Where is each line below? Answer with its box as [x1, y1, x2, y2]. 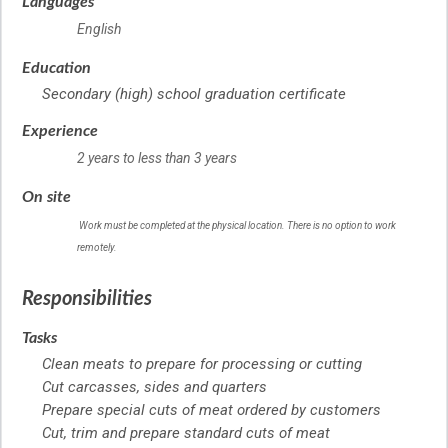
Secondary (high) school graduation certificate [42, 85, 346, 104]
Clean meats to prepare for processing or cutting [42, 355, 362, 374]
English [77, 21, 121, 38]
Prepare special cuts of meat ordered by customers [42, 401, 381, 420]
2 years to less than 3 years [77, 150, 237, 167]
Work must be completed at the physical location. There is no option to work [77, 220, 396, 232]
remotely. [77, 242, 117, 254]
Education [22, 60, 91, 77]
